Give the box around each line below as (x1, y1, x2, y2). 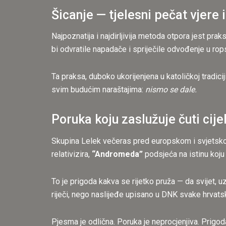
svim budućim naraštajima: (51, 85, 145, 95)
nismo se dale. (145, 85, 197, 95)
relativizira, (51, 149, 92, 159)
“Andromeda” (92, 149, 143, 159)
